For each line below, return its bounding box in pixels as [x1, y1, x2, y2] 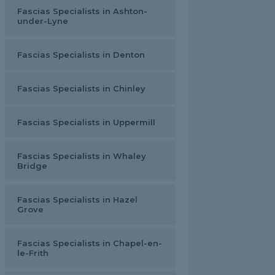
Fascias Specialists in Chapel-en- [17, 238, 162, 248]
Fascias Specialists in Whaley [17, 151, 146, 161]
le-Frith [17, 248, 48, 258]
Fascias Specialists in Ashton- [17, 6, 147, 16]
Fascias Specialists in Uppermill [17, 117, 155, 127]
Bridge [17, 161, 47, 171]
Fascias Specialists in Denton [17, 50, 145, 60]
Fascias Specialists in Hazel [17, 195, 137, 204]
